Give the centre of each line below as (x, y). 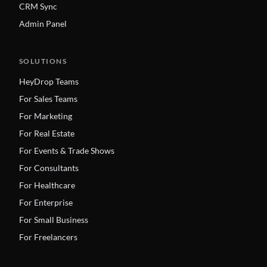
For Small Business (54, 219)
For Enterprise (46, 202)
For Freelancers (48, 237)
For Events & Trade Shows (67, 150)
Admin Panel (43, 23)
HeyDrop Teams (49, 81)
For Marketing (46, 116)
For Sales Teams (48, 98)
